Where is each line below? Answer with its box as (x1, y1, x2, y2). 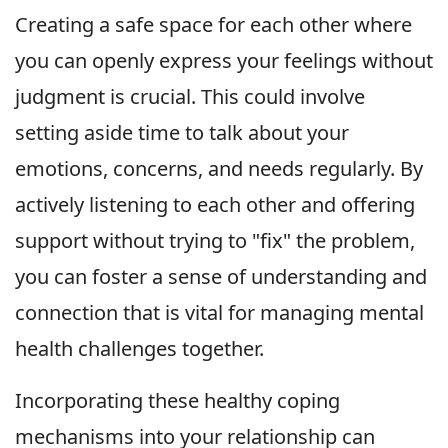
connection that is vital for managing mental (15, 299, 424, 327)
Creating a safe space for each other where (15, 11, 412, 39)
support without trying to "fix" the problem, (15, 227, 415, 255)
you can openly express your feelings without (15, 47, 433, 75)
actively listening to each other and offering (15, 191, 415, 219)
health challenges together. (15, 335, 264, 363)
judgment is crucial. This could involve (15, 83, 365, 111)
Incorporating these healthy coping (15, 387, 340, 415)
